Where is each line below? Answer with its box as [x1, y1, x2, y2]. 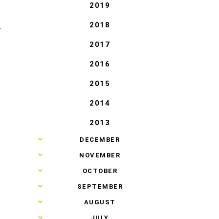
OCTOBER [82, 167, 118, 175]
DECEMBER [80, 135, 120, 143]
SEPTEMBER [77, 182, 123, 190]
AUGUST [84, 198, 116, 206]
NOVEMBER [79, 151, 121, 159]
